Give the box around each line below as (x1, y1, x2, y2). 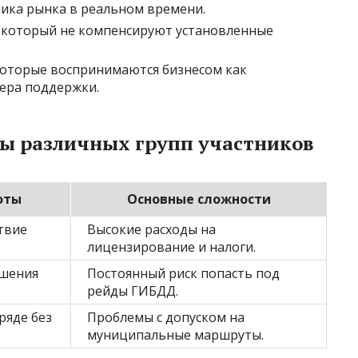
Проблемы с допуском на (87, 308, 245, 326)
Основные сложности (126, 190, 271, 208)
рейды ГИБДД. (87, 282, 178, 300)
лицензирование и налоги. (87, 238, 256, 256)
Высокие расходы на (87, 221, 216, 238)
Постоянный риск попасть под (87, 265, 280, 282)
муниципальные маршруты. (87, 326, 264, 344)
